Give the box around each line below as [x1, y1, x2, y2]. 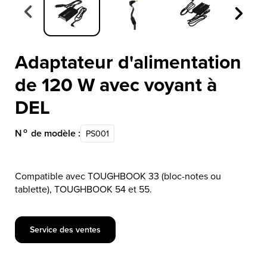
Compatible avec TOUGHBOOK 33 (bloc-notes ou [15, 169, 221, 183]
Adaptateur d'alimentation [15, 48, 241, 76]
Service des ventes [30, 223, 101, 236]
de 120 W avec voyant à [15, 70, 217, 99]
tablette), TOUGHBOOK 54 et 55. [15, 182, 152, 196]
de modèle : [29, 126, 80, 141]
